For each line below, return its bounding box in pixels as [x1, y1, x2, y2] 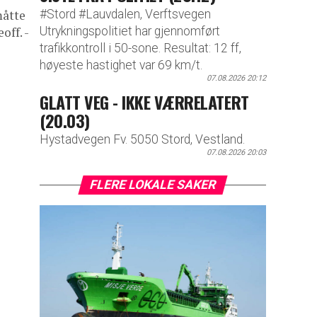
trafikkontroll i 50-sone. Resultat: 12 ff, [40, 40, 241, 55]
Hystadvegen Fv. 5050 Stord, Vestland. [40, 132, 245, 147]
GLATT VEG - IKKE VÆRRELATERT [40, 88, 249, 115]
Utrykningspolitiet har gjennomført [40, 23, 220, 38]
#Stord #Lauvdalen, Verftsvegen [40, 6, 211, 21]
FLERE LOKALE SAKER [88, 178, 218, 192]
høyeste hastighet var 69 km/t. [40, 57, 202, 72]
